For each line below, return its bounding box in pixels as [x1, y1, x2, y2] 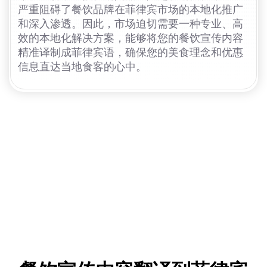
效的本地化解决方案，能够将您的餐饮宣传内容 [18, 32, 243, 45]
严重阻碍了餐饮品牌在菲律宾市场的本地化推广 [18, 4, 243, 16]
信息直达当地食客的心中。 [18, 61, 147, 73]
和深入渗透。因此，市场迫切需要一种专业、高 [18, 18, 243, 30]
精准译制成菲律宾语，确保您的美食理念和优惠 [18, 46, 243, 59]
